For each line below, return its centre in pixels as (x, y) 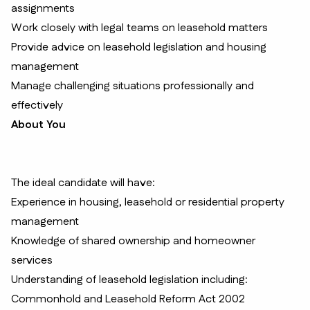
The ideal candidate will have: (83, 183)
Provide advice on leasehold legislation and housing (139, 47)
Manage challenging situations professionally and (133, 86)
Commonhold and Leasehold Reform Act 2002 (128, 299)
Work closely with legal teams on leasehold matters (139, 28)
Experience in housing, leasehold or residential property (148, 202)
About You (38, 125)
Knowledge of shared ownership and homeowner (133, 241)
